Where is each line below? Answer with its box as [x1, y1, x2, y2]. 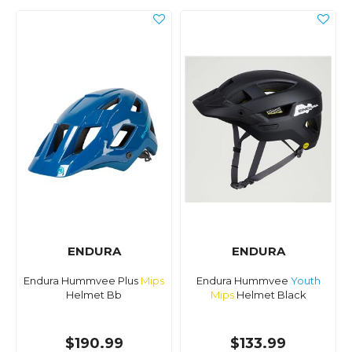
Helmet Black [233, 288, 306, 302]
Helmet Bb [66, 288, 122, 302]
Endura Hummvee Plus [24, 274, 141, 288]
